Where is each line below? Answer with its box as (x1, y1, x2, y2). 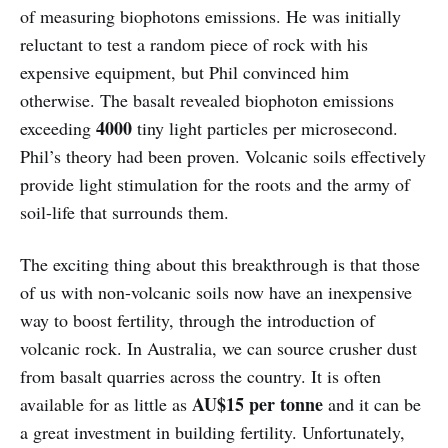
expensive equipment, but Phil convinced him (20, 60, 349, 85)
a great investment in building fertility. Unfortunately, (20, 420, 405, 445)
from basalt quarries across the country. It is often (20, 364, 381, 389)
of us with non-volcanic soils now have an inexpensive (20, 280, 412, 305)
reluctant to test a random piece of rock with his (20, 32, 368, 57)
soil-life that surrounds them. (20, 200, 229, 225)
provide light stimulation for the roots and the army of (20, 172, 410, 197)
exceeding (20, 116, 96, 141)
